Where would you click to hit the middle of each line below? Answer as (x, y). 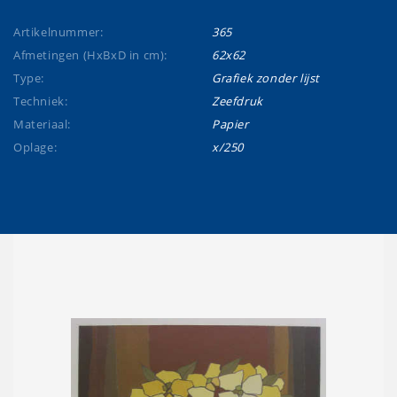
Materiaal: (42, 124)
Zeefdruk (237, 101)
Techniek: (41, 101)
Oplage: (35, 147)
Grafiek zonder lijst (266, 78)
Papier (230, 124)
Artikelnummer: (58, 32)
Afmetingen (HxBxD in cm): (90, 55)
